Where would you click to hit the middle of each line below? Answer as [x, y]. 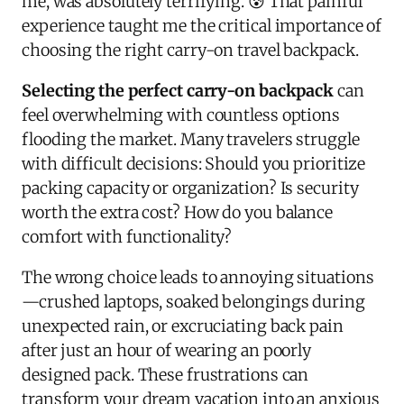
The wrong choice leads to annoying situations [198, 277]
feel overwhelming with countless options [181, 115]
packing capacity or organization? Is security [190, 188]
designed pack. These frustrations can [165, 374]
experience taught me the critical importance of [202, 25]
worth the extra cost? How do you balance [177, 212]
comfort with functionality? [127, 236]
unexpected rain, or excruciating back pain [183, 326]
